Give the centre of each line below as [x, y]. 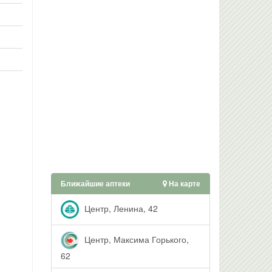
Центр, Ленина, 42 [120, 208]
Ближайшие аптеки [95, 183]
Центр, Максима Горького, [135, 239]
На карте [184, 183]
